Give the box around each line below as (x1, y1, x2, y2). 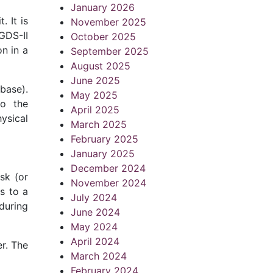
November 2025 (71, 16, 146, 28)
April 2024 (71, 235, 119, 247)
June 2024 (71, 206, 120, 218)
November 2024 (71, 177, 146, 189)
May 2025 (71, 89, 118, 101)
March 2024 (71, 250, 127, 262)
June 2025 (71, 74, 120, 87)
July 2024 (71, 191, 117, 204)
